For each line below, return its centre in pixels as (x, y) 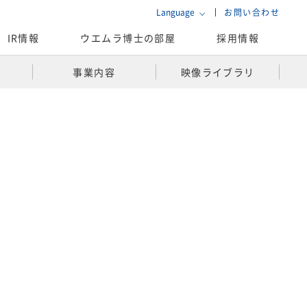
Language (176, 12)
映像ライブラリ (218, 72)
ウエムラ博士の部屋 (128, 38)
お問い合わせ (252, 12)
